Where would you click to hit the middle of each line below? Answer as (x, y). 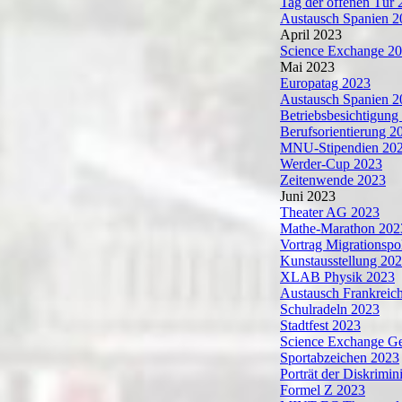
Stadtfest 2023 (320, 325)
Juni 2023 (308, 196)
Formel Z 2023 (323, 390)
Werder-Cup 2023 (331, 164)
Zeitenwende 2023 (333, 180)
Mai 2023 (307, 67)
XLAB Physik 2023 (337, 277)
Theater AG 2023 (330, 212)
